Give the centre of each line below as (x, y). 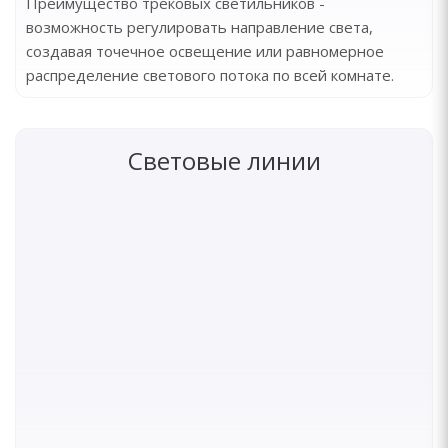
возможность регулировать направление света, (199, 27)
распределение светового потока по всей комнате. (210, 75)
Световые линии (224, 160)
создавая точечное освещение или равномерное (205, 51)
